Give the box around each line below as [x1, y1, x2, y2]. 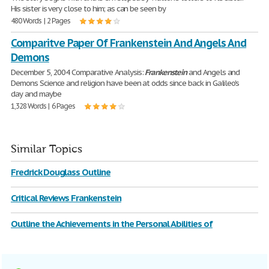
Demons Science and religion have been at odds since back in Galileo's [11, 78, 240, 88]
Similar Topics [11, 143, 82, 156]
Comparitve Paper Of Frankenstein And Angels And [11, 36, 247, 50]
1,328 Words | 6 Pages [11, 101, 76, 110]
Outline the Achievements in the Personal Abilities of [11, 218, 213, 229]
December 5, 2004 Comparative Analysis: [11, 67, 145, 77]
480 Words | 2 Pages [11, 16, 71, 25]
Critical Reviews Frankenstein [11, 192, 121, 204]
